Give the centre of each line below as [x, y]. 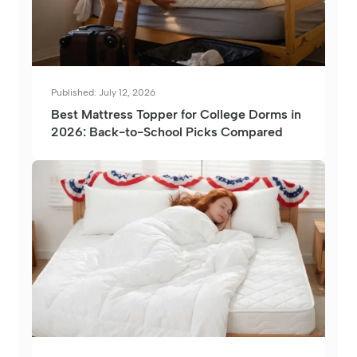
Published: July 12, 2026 [103, 92]
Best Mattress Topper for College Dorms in [176, 114]
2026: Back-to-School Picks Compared [167, 131]
